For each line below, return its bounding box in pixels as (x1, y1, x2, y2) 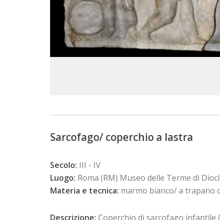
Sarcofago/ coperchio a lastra (50, 130, 193, 144)
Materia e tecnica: (50, 185, 119, 196)
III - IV (77, 160, 101, 171)
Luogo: (50, 172, 76, 184)
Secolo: (50, 160, 77, 171)
